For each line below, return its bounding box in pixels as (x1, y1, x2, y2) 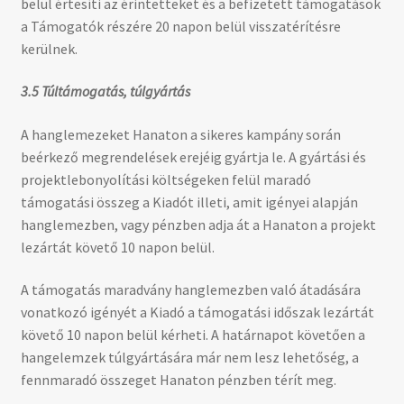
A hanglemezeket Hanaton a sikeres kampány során (20, 124, 341, 143)
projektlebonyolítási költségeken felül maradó (20, 170, 311, 188)
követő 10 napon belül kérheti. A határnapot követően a (20, 326, 365, 344)
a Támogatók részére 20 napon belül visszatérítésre (20, 16, 341, 35)
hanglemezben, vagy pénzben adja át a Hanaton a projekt (20, 215, 376, 234)
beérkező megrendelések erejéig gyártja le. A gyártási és (20, 147, 366, 166)
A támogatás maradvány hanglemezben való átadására (20, 280, 361, 299)
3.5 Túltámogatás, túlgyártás (20, 82, 190, 101)
